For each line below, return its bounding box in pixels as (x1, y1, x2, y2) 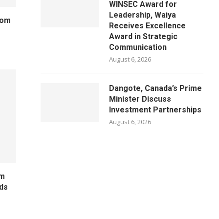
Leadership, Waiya (109, 10, 176, 20)
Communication (109, 43, 167, 52)
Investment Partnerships (109, 105, 202, 114)
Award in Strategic (109, 32, 178, 41)
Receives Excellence (109, 21, 186, 30)
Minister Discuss (109, 94, 172, 104)
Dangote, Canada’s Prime (109, 84, 202, 93)
